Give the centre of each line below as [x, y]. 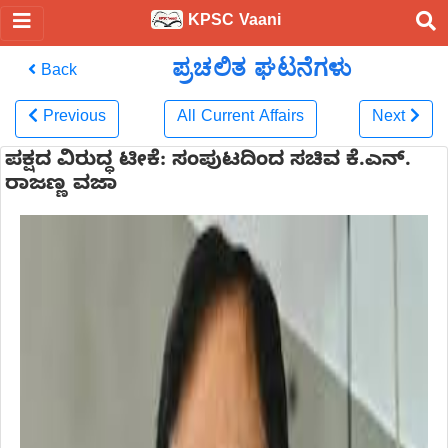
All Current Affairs [241, 119]
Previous [74, 119]
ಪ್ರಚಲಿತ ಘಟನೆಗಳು [261, 67]
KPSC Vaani [232, 23]
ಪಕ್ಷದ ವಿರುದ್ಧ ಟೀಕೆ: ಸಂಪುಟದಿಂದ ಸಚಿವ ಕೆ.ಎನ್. [208, 162]
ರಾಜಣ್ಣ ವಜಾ [61, 186]
